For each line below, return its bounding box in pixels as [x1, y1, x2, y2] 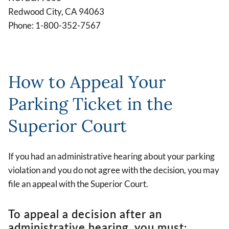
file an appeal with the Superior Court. [8, 178, 148, 189]
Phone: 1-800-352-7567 [8, 19, 101, 31]
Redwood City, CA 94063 [8, 6, 104, 17]
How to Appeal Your [8, 71, 166, 93]
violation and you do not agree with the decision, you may [8, 164, 219, 175]
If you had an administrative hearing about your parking [8, 150, 215, 162]
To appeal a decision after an [8, 207, 162, 221]
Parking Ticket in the [8, 93, 173, 114]
